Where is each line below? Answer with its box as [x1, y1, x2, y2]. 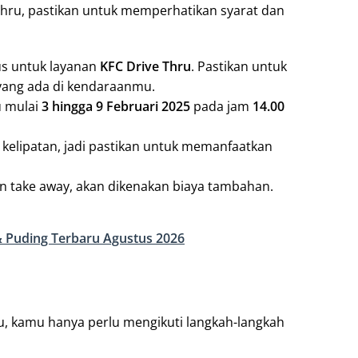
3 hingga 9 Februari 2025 [42, 97, 190, 116]
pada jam [190, 97, 253, 116]
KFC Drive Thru [100, 58, 191, 76]
